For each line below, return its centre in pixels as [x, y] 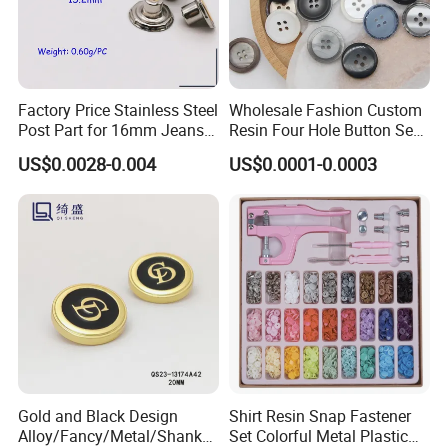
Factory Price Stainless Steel [118, 110]
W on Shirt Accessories [309, 150]
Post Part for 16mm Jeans [111, 130]
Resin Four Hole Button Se [320, 130]
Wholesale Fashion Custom [325, 110]
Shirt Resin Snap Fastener [319, 415]
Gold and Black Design [98, 415]
